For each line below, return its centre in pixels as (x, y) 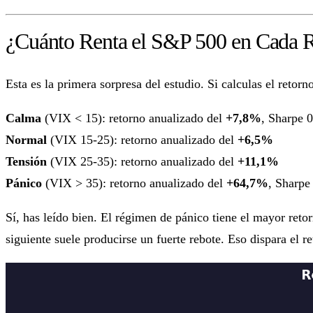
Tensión (26, 162)
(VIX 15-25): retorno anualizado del (142, 140)
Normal (26, 140)
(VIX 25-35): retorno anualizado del (142, 162)
